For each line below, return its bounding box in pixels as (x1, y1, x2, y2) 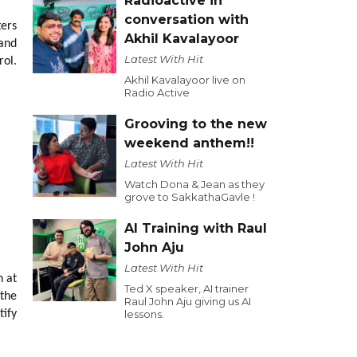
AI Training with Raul (124, 221, 267, 236)
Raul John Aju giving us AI (124, 295, 251, 308)
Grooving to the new (124, 116, 267, 131)
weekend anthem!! (124, 135, 254, 151)
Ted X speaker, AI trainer (124, 282, 249, 295)
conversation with (124, 12, 249, 27)
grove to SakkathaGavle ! (124, 190, 255, 203)
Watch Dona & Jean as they (124, 178, 265, 190)
